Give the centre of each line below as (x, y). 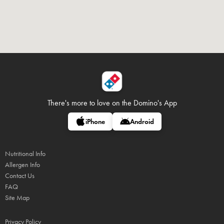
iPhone (95, 122)
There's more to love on (84, 103)
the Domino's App (149, 103)
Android (142, 122)
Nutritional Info (25, 154)
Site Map (17, 198)
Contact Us (20, 176)
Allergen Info (22, 165)
